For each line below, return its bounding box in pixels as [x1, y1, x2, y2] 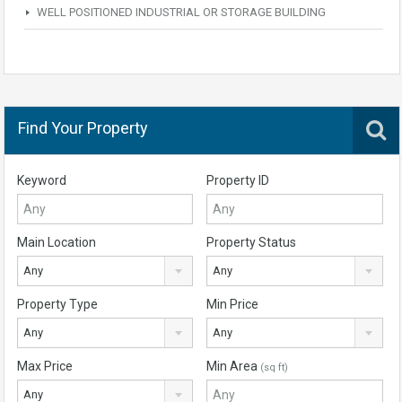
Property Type [17, 297, 98, 311]
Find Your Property [18, 118, 148, 137]
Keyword [17, 173, 66, 188]
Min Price [206, 297, 259, 311]
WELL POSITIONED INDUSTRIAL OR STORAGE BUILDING [37, 5, 326, 19]
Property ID [206, 173, 270, 188]
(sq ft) [260, 362, 289, 373]
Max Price [17, 359, 73, 373]
